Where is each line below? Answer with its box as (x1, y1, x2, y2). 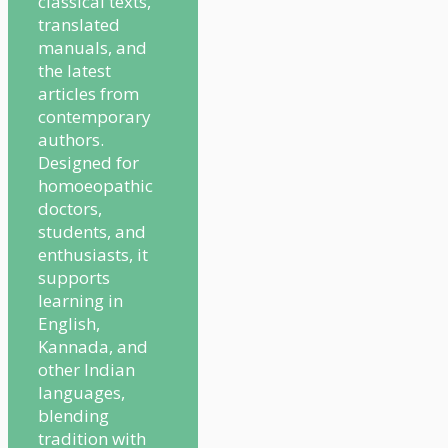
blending (38, 403, 109, 427)
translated (38, 12, 120, 36)
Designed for (38, 150, 139, 174)
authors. (38, 127, 104, 151)
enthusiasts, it (38, 242, 148, 266)
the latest (38, 58, 111, 82)
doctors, (38, 196, 102, 220)
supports (38, 265, 110, 289)
